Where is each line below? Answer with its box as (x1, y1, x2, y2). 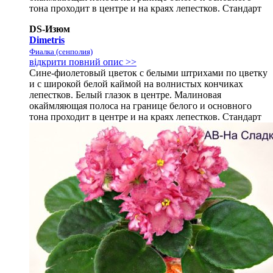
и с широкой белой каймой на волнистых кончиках (29, 78, 243, 89)
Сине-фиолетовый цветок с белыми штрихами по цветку (29, 67, 268, 78)
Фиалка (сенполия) (29, 46, 93, 56)
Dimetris (29, 34, 65, 45)
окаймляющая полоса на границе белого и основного (29, 100, 252, 111)
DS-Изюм (29, 23, 70, 34)
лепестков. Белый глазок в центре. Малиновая (29, 89, 221, 100)
